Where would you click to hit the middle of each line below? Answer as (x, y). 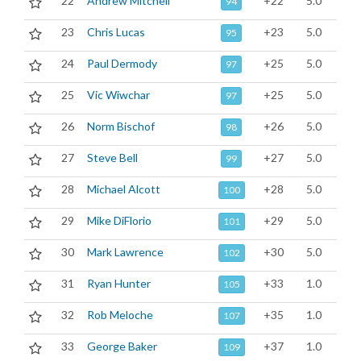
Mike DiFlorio (119, 220)
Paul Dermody (122, 63)
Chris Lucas (116, 32)
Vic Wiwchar (118, 95)
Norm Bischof (121, 126)
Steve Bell (112, 158)
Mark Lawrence (125, 252)
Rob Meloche (120, 315)
